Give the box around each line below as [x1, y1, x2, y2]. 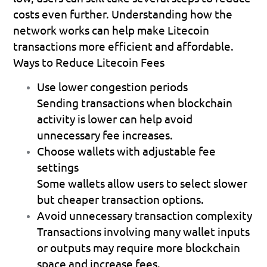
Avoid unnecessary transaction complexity [37, 207, 253, 222]
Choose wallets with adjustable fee [37, 143, 216, 158]
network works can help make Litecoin [13, 22, 210, 37]
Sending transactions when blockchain [37, 95, 233, 110]
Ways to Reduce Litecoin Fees [13, 54, 165, 69]
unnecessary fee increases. [37, 127, 176, 142]
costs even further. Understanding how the [13, 6, 233, 21]
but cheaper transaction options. [37, 191, 209, 206]
